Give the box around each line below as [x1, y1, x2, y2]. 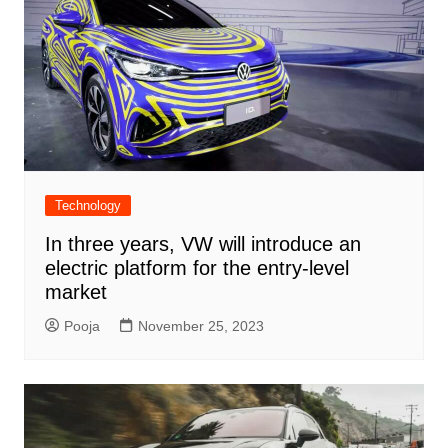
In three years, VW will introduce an [44, 233, 361, 256]
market [44, 281, 107, 304]
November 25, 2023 [137, 318, 264, 335]
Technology [54, 198, 121, 214]
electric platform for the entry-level [44, 257, 349, 280]
